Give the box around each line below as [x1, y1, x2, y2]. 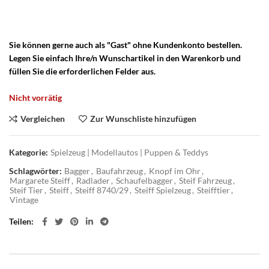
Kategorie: [9, 147, 50, 158]
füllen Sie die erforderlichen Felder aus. [9, 66, 156, 77]
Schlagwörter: [9, 166, 64, 177]
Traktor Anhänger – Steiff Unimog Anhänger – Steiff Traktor [9, 1, 231, 12]
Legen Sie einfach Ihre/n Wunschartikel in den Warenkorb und [9, 53, 241, 64]
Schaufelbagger [116, 175, 173, 186]
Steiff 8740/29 [75, 185, 128, 196]
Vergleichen [20, 113, 65, 124]
